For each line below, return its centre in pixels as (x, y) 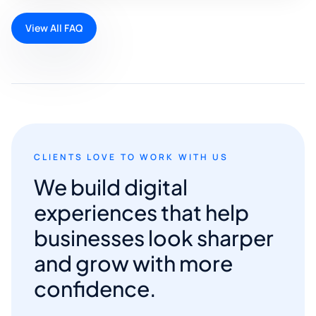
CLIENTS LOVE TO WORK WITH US (132, 157)
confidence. (95, 288)
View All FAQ (54, 28)
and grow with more (133, 263)
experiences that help (141, 212)
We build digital (111, 187)
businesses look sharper (154, 237)
